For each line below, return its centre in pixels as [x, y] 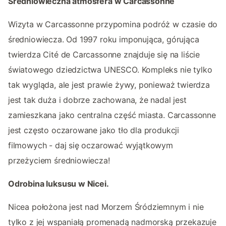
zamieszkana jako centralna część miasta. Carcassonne [112, 115]
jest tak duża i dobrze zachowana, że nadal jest [97, 100]
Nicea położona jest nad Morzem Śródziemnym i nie [106, 207]
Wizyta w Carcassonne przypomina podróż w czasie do [113, 24]
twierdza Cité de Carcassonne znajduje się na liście [104, 55]
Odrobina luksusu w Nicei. [59, 184]
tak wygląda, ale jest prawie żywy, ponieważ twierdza [109, 85]
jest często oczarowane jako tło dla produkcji [94, 130]
